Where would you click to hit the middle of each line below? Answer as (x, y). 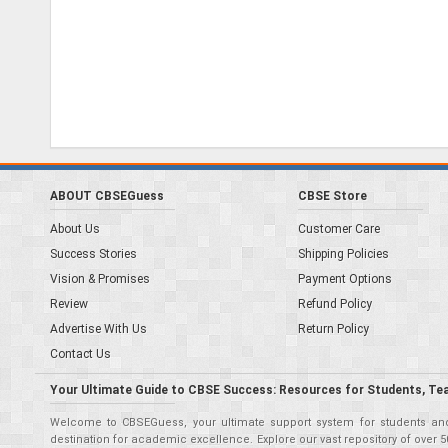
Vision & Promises (100, 279)
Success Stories (93, 254)
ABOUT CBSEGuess (107, 196)
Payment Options (344, 279)
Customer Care (338, 229)
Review (69, 304)
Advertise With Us (98, 329)
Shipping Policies (343, 254)
